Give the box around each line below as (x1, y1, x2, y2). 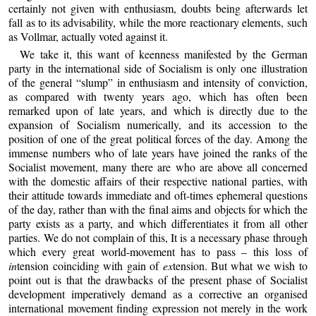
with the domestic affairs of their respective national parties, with (8, 174, 308, 189)
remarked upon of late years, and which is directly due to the (8, 103, 308, 119)
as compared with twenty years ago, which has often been (8, 89, 308, 104)
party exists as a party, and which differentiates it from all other (8, 216, 308, 231)
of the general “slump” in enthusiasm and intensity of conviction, (8, 75, 308, 90)
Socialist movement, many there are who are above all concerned (8, 159, 308, 175)
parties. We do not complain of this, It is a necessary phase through (8, 230, 308, 245)
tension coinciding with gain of (17, 258, 163, 274)
